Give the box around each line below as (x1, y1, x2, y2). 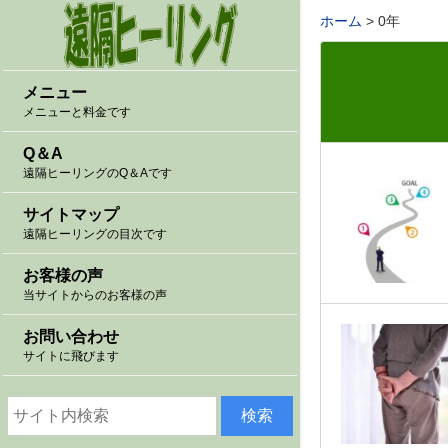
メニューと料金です (23, 104, 131, 119)
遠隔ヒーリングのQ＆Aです (23, 165, 172, 180)
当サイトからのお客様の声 (23, 287, 167, 302)
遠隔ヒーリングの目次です (23, 226, 167, 241)
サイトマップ (23, 206, 119, 224)
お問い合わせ (23, 328, 119, 346)
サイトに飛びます (23, 348, 119, 363)
